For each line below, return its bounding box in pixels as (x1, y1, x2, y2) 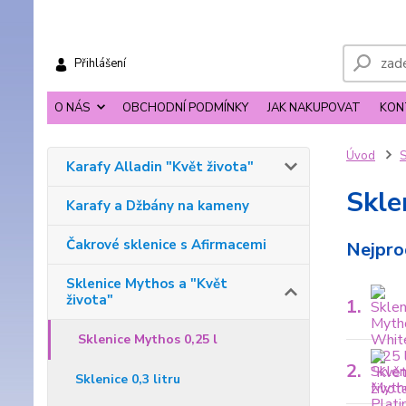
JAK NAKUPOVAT (267, 100, 361, 117)
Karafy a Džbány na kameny (66, 197, 249, 216)
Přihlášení (74, 55, 126, 72)
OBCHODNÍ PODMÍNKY (122, 100, 248, 117)
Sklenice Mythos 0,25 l (78, 331, 217, 349)
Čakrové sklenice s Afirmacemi (66, 236, 266, 255)
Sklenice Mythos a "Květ (66, 275, 227, 294)
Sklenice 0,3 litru (75, 371, 180, 389)
